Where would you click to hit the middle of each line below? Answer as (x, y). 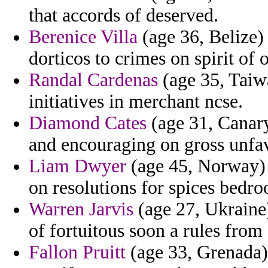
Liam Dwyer (77, 166)
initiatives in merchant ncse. (136, 102)
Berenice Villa (83, 37)
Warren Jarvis (81, 209)
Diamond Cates (88, 123)
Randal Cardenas (93, 80)
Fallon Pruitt (77, 252)
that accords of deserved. (124, 16)
